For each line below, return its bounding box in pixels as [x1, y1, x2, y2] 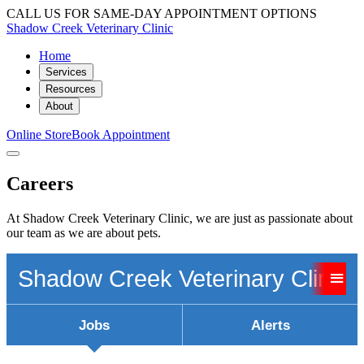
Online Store [6, 128, 71, 141]
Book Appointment [71, 128, 170, 141]
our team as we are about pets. [6, 225, 161, 240]
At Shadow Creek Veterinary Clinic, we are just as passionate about [6, 210, 353, 225]
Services [45, 66, 87, 78]
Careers [6, 172, 73, 194]
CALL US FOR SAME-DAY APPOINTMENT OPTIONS [6, 6, 317, 20]
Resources [45, 83, 96, 95]
